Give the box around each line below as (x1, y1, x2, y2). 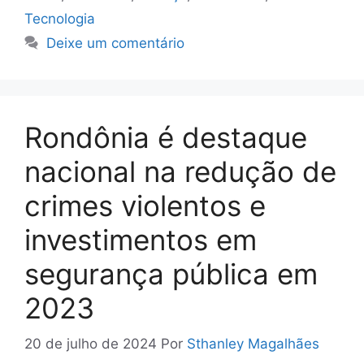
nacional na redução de (24, 154, 336, 188)
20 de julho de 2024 (24, 336, 157, 353)
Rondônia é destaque (24, 119, 307, 154)
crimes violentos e (24, 188, 266, 223)
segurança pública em (24, 256, 318, 291)
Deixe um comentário (46, 34, 185, 51)
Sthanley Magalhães (187, 336, 319, 353)
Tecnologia (24, 10, 95, 27)
